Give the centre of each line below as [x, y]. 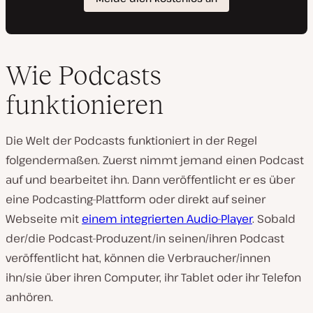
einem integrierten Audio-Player [167, 219]
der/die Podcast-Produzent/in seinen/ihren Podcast [145, 239]
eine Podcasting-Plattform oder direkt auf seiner [136, 199]
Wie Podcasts [83, 75]
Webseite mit [44, 219]
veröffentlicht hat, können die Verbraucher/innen [138, 258]
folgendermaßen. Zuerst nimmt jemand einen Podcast [155, 160]
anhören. [29, 297]
